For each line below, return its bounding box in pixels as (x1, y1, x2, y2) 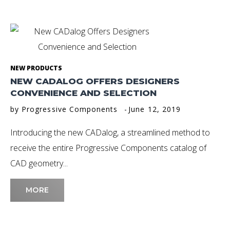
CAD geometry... (10, 158, 68, 169)
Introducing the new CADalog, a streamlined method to (10, 127, 210, 139)
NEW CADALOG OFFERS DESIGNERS (10, 76, 180, 87)
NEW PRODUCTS (10, 64, 62, 73)
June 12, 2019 (128, 104, 181, 114)
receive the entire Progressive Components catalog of (10, 142, 206, 154)
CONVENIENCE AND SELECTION (10, 88, 157, 99)
